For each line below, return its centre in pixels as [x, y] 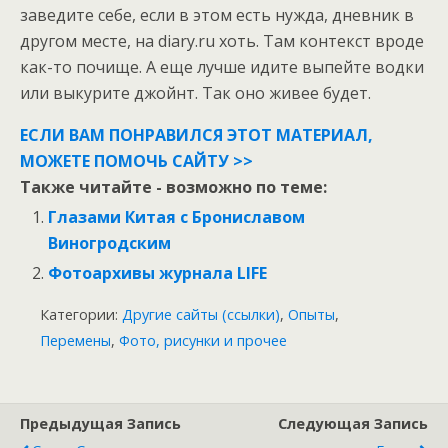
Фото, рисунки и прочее [203, 341]
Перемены [75, 341]
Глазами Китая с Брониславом [177, 216]
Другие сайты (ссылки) [201, 315]
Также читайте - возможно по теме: [173, 186]
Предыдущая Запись [100, 424]
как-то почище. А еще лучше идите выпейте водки [222, 66]
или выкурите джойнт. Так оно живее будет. [195, 92]
